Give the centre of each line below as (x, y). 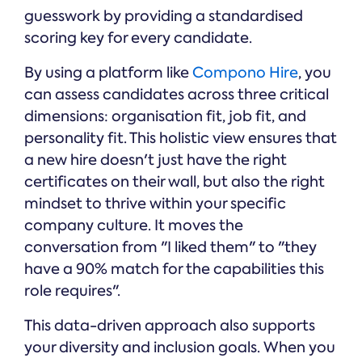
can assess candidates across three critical (177, 95)
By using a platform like (108, 73)
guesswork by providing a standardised (164, 17)
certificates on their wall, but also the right (175, 182)
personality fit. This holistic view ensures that (181, 139)
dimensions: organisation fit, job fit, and (165, 117)
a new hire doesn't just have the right (156, 160)
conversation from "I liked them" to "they (170, 248)
